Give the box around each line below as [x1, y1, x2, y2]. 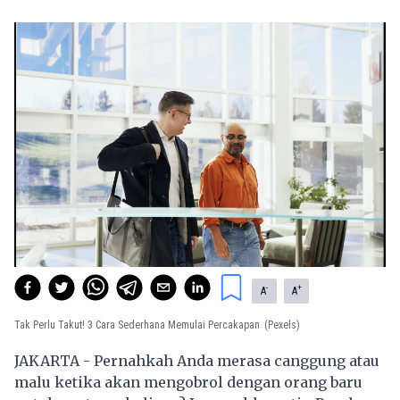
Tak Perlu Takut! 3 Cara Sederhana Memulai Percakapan [14, 319, 260, 332]
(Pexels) [264, 319, 300, 332]
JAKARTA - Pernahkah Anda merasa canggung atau [14, 352, 379, 371]
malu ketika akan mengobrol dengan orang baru [14, 373, 362, 392]
